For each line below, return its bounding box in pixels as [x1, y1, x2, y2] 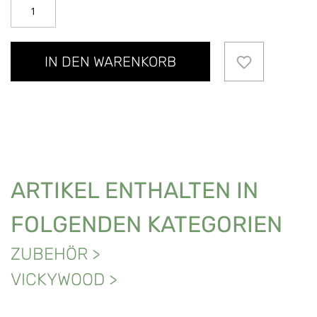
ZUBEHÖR [11, 244, 88, 265]
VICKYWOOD [11, 270, 105, 290]
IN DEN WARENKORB [45, 53, 176, 71]
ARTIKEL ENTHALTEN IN [11, 177, 258, 204]
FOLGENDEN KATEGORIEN [11, 211, 282, 238]
